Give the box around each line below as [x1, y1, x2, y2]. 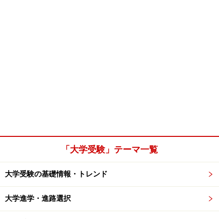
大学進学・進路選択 [5, 194, 71, 203]
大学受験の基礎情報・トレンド [5, 170, 108, 178]
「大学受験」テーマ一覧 [61, 144, 158, 154]
